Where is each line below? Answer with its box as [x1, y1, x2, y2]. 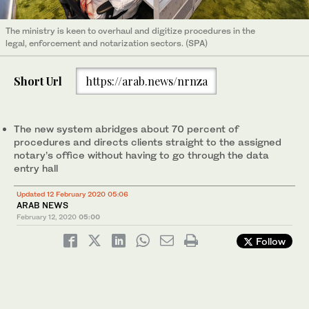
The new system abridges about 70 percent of [14, 123, 239, 135]
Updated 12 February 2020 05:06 [17, 190, 128, 199]
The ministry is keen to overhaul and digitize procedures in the [6, 26, 255, 37]
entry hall [14, 162, 58, 175]
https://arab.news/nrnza [85, 73, 208, 88]
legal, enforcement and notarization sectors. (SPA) [6, 38, 208, 49]
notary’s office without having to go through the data [14, 149, 269, 161]
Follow [253, 235, 286, 248]
